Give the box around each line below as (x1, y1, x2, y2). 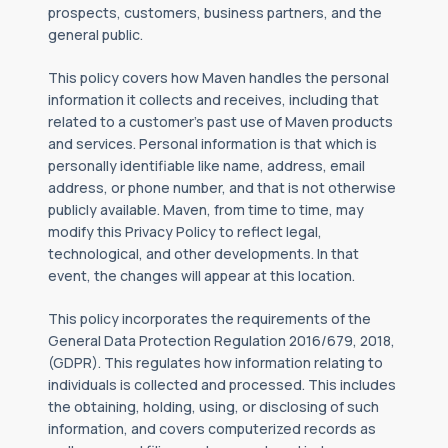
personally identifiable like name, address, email (48, 156, 365, 175)
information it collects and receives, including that (48, 90, 379, 109)
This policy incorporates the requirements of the (48, 309, 371, 328)
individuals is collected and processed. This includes (48, 375, 396, 394)
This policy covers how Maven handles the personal (48, 68, 389, 87)
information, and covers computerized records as (48, 419, 376, 438)
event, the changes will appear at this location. (48, 266, 355, 285)
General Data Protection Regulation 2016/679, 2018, (48, 331, 395, 350)
